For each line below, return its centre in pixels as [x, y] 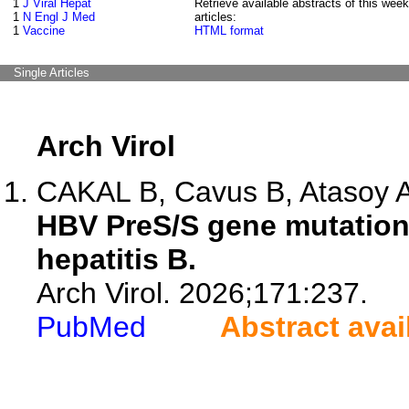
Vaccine [44, 31]
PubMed [91, 327]
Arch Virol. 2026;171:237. [202, 293]
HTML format [229, 31]
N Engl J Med [59, 17]
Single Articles [52, 73]
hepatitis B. [116, 259]
